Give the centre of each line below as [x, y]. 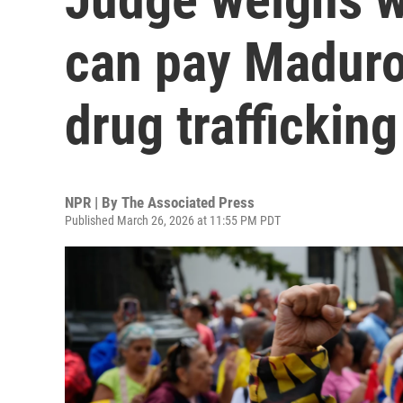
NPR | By [93, 202]
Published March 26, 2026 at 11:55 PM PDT [173, 220]
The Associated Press [188, 202]
